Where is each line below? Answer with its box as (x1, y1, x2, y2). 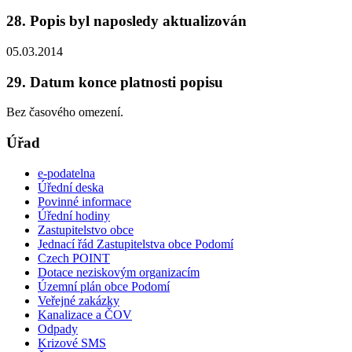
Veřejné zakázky (38, 293, 119, 307)
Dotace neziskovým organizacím (38, 265, 200, 279)
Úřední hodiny (38, 208, 110, 222)
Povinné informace (38, 194, 131, 208)
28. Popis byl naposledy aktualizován (6, 13, 247, 30)
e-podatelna (38, 166, 95, 180)
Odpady (38, 321, 78, 335)
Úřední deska (38, 180, 104, 194)
